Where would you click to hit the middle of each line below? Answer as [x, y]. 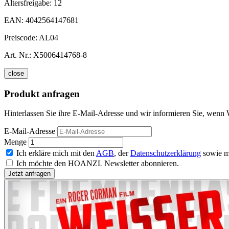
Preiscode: [21, 37]
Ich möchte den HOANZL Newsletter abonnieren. [98, 164]
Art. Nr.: [18, 55]
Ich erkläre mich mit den [56, 153]
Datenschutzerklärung [166, 153]
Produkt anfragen [42, 94]
